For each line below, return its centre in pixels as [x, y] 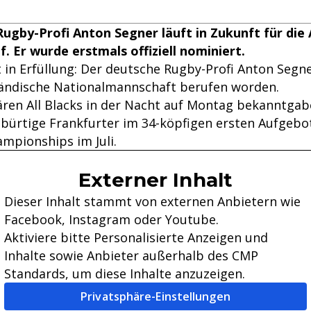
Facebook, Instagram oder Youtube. [111, 219]
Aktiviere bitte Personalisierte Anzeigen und [136, 237]
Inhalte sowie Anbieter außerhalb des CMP [131, 255]
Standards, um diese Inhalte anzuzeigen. [125, 274]
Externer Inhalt [155, 180]
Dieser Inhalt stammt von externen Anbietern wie [152, 201]
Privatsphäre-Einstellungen [155, 296]
